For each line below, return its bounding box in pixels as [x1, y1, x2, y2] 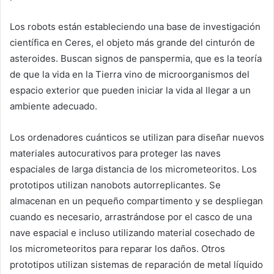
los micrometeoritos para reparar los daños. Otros [10, 242, 225, 254]
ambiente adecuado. [10, 100, 97, 112]
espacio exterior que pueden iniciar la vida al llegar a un [10, 84, 251, 96]
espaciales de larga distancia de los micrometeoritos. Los [10, 163, 257, 175]
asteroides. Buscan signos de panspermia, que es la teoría [10, 52, 262, 64]
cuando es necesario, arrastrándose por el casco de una [10, 210, 252, 223]
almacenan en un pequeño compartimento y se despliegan [10, 194, 263, 207]
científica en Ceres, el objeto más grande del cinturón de [10, 36, 255, 48]
